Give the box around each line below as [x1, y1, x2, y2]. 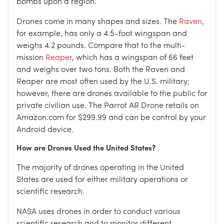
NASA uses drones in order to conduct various [16, 208, 180, 216]
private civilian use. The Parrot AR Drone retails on [16, 102, 199, 110]
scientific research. [16, 188, 84, 196]
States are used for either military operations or [16, 176, 188, 184]
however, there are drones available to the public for [16, 90, 207, 98]
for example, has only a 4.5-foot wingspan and [16, 30, 187, 38]
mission [16, 54, 45, 62]
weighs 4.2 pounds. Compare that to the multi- [16, 42, 185, 50]
